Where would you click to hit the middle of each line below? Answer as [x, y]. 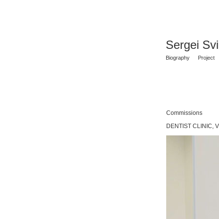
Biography [178, 58]
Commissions [184, 113]
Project [206, 58]
